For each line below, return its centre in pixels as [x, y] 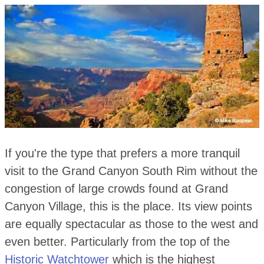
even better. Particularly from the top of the [117, 241]
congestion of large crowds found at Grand [116, 188]
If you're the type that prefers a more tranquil [122, 153]
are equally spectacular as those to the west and [131, 224]
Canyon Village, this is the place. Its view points [128, 206]
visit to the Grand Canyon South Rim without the [131, 171]
